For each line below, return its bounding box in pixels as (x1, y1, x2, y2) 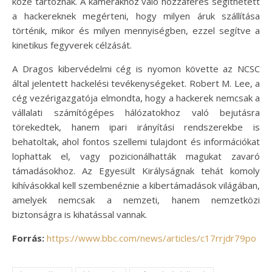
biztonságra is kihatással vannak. (12, 208, 147, 220)
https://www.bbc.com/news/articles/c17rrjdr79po (47, 231, 256, 244)
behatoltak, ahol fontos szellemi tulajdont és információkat (12, 135, 260, 148)
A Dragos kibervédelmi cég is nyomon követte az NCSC (12, 62, 260, 75)
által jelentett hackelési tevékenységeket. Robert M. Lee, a (12, 76, 260, 89)
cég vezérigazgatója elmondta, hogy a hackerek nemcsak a (12, 91, 260, 104)
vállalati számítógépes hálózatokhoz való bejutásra (12, 106, 260, 118)
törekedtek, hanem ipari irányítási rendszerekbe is (12, 120, 260, 133)
